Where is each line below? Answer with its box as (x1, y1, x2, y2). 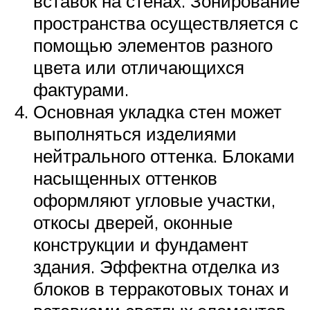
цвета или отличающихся (33, 56, 244, 79)
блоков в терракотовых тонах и (33, 277, 289, 300)
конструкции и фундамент (33, 233, 248, 256)
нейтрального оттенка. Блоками (33, 145, 295, 167)
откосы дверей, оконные (33, 211, 232, 234)
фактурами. (33, 78, 129, 101)
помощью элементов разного (33, 34, 273, 57)
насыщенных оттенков (33, 167, 217, 190)
